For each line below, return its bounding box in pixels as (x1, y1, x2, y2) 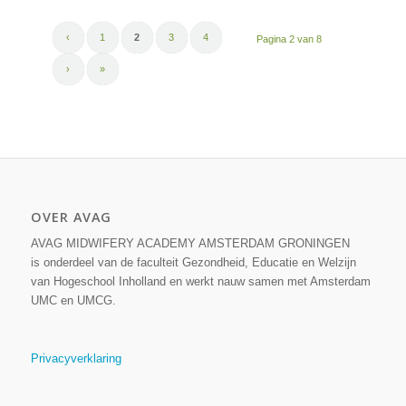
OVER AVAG (30, 208, 111, 227)
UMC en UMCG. (30, 294, 116, 308)
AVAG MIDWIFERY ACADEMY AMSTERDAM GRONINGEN (30, 237, 350, 251)
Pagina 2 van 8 (256, 34, 323, 45)
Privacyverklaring (30, 352, 121, 366)
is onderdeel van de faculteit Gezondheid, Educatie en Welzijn (30, 256, 356, 270)
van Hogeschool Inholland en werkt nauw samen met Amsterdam (30, 275, 371, 289)
